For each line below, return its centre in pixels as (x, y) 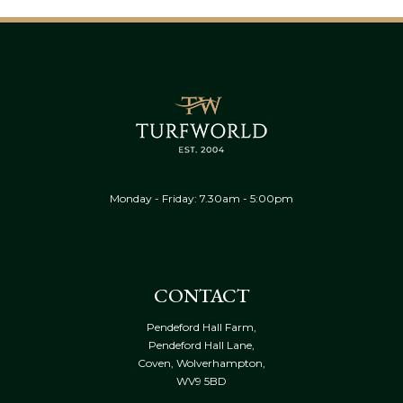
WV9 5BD (201, 381)
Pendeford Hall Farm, (201, 327)
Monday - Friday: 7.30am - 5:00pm (201, 199)
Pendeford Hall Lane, (201, 345)
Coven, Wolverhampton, (201, 363)
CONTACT (201, 296)
